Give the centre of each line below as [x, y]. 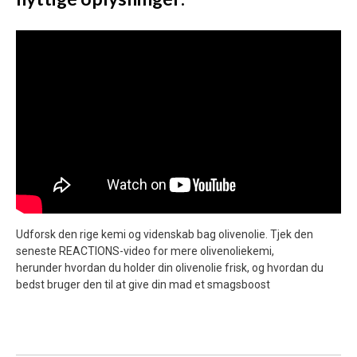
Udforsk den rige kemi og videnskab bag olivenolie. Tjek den [165, 234]
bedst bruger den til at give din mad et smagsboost [143, 284]
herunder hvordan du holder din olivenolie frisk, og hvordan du [170, 267]
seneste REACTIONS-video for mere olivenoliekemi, [145, 251]
